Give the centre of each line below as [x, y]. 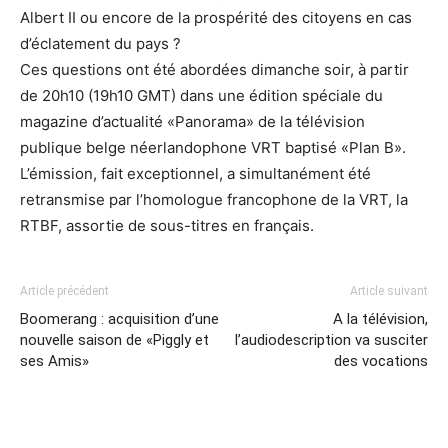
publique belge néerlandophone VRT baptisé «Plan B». [213, 147]
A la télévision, [380, 319]
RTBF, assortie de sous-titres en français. [167, 225]
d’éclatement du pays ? [100, 43]
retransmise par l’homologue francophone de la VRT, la [214, 199]
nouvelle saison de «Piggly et [114, 340]
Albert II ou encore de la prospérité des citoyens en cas [216, 17]
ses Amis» [54, 361]
